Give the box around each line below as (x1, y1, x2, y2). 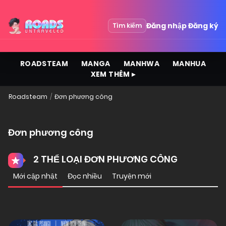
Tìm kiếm (112, 21, 142, 30)
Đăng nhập (146, 20, 187, 31)
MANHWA (123, 59, 159, 69)
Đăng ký (188, 20, 218, 31)
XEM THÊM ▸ (90, 69, 136, 79)
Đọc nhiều (68, 171, 102, 181)
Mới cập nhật (13, 171, 58, 181)
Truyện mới (112, 171, 151, 181)
